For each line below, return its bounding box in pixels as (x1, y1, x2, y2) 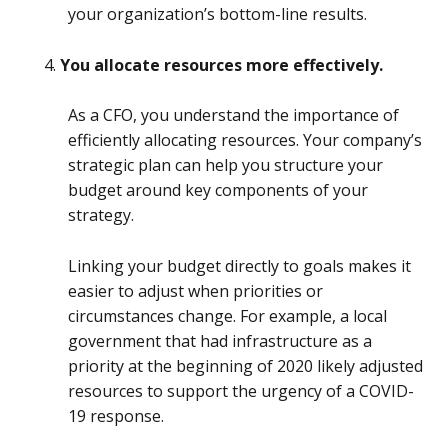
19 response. (68, 404, 168, 427)
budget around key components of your (68, 179, 368, 202)
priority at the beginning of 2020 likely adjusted (68, 354, 423, 377)
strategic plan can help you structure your (68, 154, 383, 177)
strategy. (68, 204, 138, 227)
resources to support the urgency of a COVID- (68, 379, 414, 402)
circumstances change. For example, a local (68, 304, 387, 327)
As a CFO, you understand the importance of (68, 104, 399, 127)
